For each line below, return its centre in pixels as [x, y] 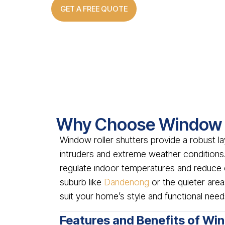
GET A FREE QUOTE [94, 9]
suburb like [82, 182]
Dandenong [127, 182]
